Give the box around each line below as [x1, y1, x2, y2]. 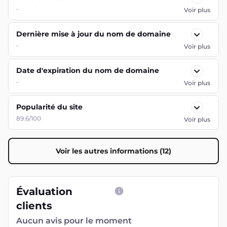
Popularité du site [16, 102, 83, 111]
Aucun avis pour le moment [16, 216, 132, 225]
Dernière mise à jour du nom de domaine [16, 29, 171, 39]
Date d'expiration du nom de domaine [16, 66, 159, 75]
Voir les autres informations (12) [56, 146, 171, 156]
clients [16, 200, 52, 212]
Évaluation [16, 185, 72, 198]
